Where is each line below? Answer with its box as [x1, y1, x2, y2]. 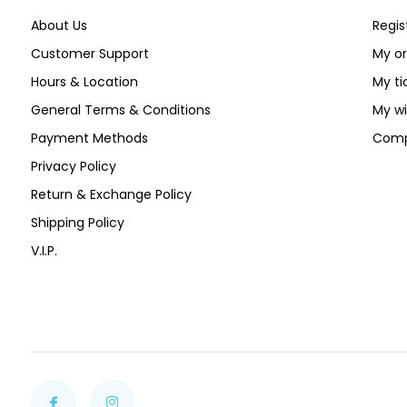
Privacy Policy [30, 157, 116, 175]
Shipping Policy [30, 213, 124, 232]
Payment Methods [30, 129, 148, 147]
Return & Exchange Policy [30, 185, 192, 203]
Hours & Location [30, 73, 138, 91]
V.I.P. [30, 242, 57, 260]
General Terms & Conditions [30, 101, 211, 119]
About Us [30, 16, 87, 35]
